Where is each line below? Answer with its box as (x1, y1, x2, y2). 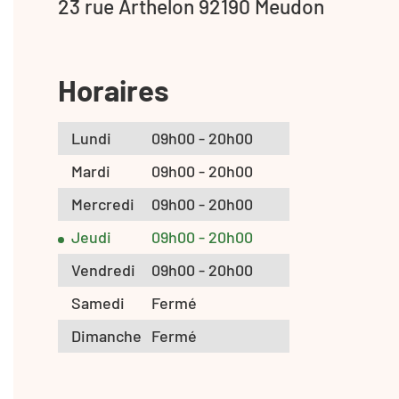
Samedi (71, 292, 125, 313)
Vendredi (71, 259, 135, 280)
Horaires (58, 71, 169, 108)
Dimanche (71, 325, 142, 346)
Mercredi (71, 193, 134, 214)
